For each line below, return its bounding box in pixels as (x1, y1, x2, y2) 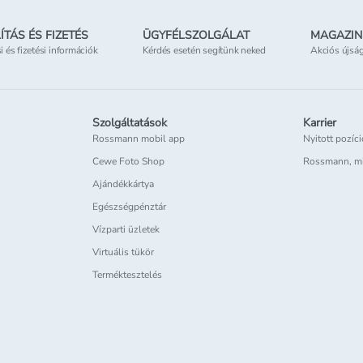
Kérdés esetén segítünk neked (142, 44, 266, 58)
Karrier (303, 115, 337, 131)
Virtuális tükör (92, 246, 154, 259)
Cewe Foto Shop (92, 155, 164, 169)
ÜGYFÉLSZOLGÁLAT (142, 28, 250, 44)
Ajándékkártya (92, 177, 154, 191)
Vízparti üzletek (92, 223, 160, 237)
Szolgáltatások (92, 115, 167, 131)
